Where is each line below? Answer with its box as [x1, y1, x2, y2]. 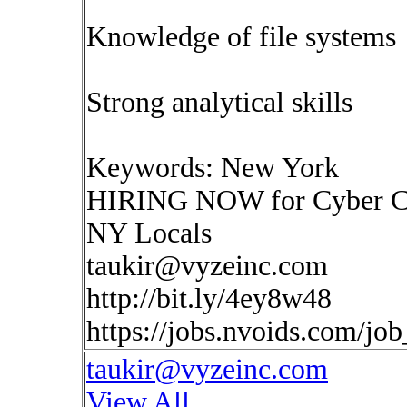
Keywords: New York [86, 152, 339, 184]
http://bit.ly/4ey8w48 [86, 283, 332, 314]
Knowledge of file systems [86, 21, 396, 53]
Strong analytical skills [86, 86, 352, 118]
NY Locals [86, 217, 212, 249]
